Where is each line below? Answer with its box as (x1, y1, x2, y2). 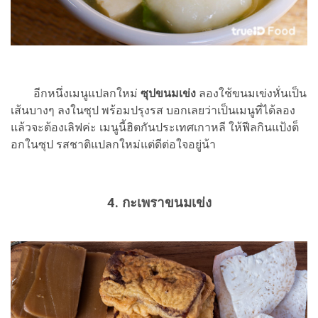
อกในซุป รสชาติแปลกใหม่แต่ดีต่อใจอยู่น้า (11, 138, 216, 152)
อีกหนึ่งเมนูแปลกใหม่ (11, 87, 141, 101)
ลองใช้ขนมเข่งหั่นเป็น (199, 87, 307, 101)
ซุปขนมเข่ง (141, 87, 199, 101)
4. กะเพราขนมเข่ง (106, 195, 212, 212)
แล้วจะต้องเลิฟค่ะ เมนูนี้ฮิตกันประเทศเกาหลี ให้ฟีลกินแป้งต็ (11, 121, 299, 135)
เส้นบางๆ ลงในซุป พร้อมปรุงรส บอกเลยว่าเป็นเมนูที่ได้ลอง (11, 104, 295, 118)
